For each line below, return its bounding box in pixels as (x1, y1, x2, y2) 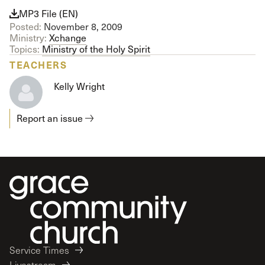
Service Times (9, 244, 69, 257)
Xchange (49, 31, 86, 44)
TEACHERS (9, 58, 67, 72)
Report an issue (17, 112, 83, 125)
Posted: (9, 20, 41, 33)
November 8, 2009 (41, 20, 122, 33)
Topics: (9, 43, 42, 56)
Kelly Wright (54, 80, 105, 93)
